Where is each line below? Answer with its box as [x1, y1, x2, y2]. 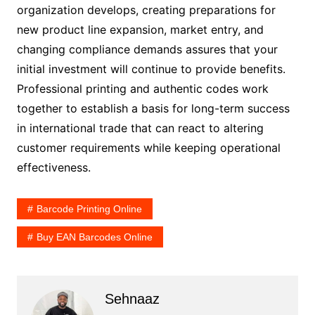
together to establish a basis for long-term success [16, 101, 290, 116]
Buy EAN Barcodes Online [36, 231, 153, 243]
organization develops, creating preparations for [16, 3, 276, 18]
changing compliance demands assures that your [16, 42, 278, 57]
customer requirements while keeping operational [16, 141, 281, 155]
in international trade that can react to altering [16, 121, 264, 136]
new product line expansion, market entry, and [16, 22, 264, 37]
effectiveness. [16, 160, 91, 175]
